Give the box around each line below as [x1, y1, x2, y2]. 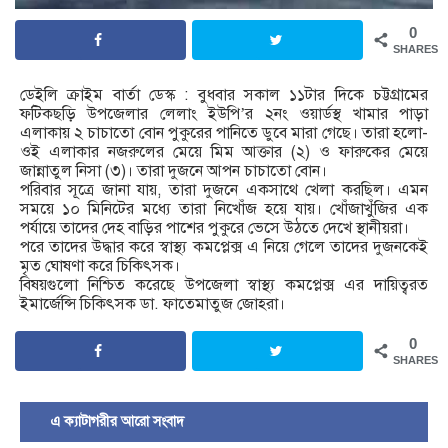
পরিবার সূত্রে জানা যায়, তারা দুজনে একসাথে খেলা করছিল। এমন [20, 180, 428, 201]
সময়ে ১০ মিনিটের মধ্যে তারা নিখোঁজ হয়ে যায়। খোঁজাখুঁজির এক [20, 199, 428, 220]
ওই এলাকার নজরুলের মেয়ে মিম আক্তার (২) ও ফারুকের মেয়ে [20, 142, 428, 163]
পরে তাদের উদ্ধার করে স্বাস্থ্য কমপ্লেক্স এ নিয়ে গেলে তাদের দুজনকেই [20, 237, 428, 258]
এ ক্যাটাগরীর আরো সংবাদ [30, 413, 184, 431]
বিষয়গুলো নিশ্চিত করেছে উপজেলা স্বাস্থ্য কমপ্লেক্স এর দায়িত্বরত [20, 275, 428, 296]
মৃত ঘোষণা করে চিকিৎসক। [20, 256, 180, 277]
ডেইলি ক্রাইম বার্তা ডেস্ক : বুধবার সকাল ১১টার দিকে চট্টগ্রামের [20, 85, 428, 106]
